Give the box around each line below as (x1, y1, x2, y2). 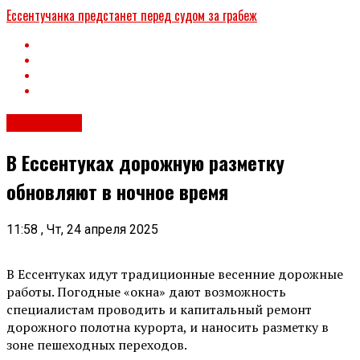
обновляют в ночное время (6, 177, 228, 207)
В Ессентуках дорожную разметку (6, 148, 284, 178)
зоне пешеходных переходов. (6, 335, 187, 354)
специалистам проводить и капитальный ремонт (6, 300, 312, 318)
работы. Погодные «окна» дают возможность (6, 282, 286, 301)
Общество (6, 114, 82, 133)
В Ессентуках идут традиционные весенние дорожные (6, 264, 343, 283)
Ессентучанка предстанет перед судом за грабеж (6, 6, 257, 26)
